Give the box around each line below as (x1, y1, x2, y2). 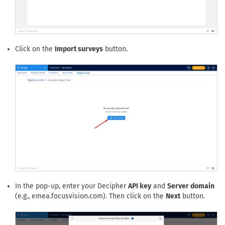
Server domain (167, 182, 214, 191)
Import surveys (55, 44, 103, 53)
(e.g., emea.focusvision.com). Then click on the (15, 192, 166, 201)
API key (128, 182, 151, 191)
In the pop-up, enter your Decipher (15, 182, 128, 191)
